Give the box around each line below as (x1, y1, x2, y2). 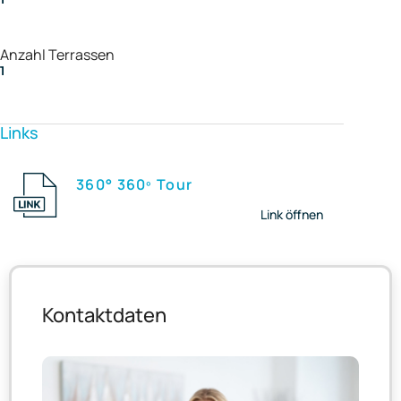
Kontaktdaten (42, 302, 166, 329)
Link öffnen (260, 206, 323, 224)
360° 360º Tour (76, 175, 193, 195)
